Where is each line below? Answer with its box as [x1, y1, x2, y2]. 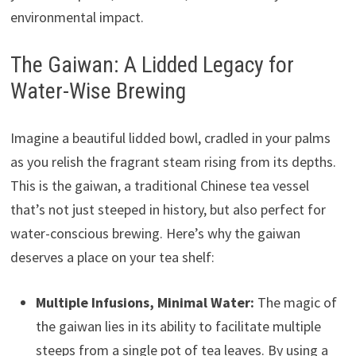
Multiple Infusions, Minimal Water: [35, 293, 254, 312]
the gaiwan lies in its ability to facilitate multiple [35, 317, 321, 336]
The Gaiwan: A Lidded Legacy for [10, 52, 294, 79]
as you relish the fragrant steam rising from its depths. [10, 153, 336, 172]
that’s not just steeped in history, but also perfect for [10, 200, 326, 219]
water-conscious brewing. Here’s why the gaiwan [10, 224, 300, 243]
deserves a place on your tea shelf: [10, 248, 215, 267]
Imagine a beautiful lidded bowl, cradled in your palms [10, 129, 331, 148]
